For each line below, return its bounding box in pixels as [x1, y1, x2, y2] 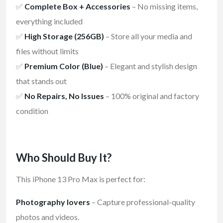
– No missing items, [130, 1, 198, 11]
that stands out [16, 76, 67, 86]
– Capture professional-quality [90, 197, 195, 207]
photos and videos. [16, 212, 79, 222]
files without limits [16, 46, 79, 56]
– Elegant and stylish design [103, 61, 197, 71]
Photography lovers [16, 197, 90, 207]
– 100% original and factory [104, 91, 199, 101]
